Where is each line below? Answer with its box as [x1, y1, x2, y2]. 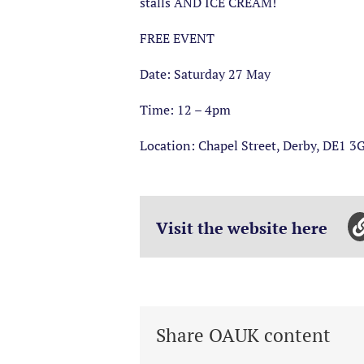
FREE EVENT [140, 28, 214, 47]
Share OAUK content [156, 323, 331, 349]
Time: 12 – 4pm [140, 100, 231, 119]
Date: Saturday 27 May [140, 64, 271, 83]
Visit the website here [156, 216, 331, 239]
